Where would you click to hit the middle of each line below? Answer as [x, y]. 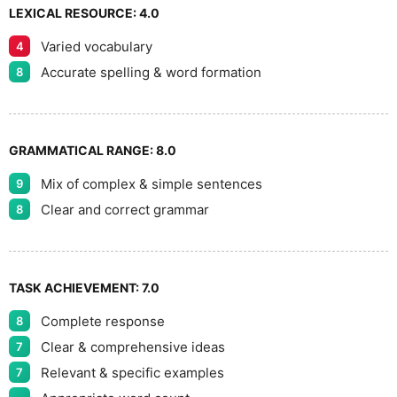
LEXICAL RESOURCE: [74, 13]
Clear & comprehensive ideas [133, 346]
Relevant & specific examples [132, 372]
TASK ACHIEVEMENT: [75, 288]
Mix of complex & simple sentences [152, 183]
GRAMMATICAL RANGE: [82, 150]
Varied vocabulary [97, 46]
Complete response [103, 321]
